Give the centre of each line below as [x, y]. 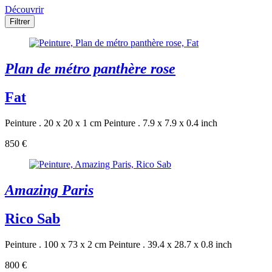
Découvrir [24, 10]
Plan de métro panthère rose [90, 69]
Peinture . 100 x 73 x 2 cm [56, 244]
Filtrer [20, 22]
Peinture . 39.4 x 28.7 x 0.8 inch [170, 244]
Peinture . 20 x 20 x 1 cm [53, 123]
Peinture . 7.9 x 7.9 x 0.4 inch [161, 123]
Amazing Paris [49, 190]
